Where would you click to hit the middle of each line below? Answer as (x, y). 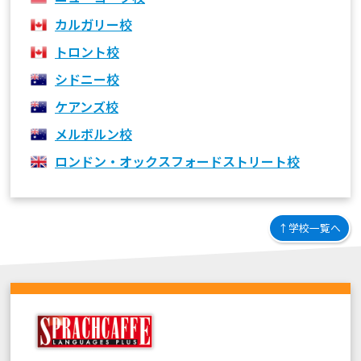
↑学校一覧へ (309, 227)
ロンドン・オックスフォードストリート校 (178, 161)
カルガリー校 (94, 24)
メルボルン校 (94, 133)
